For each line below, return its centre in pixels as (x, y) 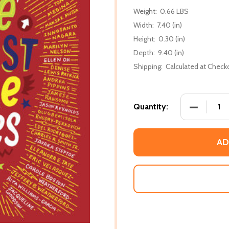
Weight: (145, 11)
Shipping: (148, 66)
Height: (144, 39)
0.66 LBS (174, 11)
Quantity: (151, 106)
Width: (144, 25)
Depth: (144, 52)
